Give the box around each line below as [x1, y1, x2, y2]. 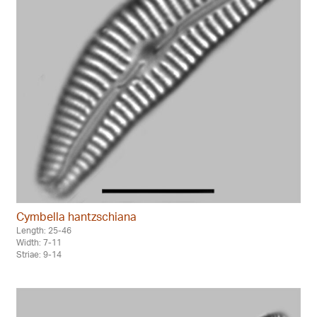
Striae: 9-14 [16, 248, 62, 260]
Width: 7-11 [16, 236, 62, 248]
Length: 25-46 [16, 224, 71, 236]
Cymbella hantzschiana [16, 209, 137, 224]
